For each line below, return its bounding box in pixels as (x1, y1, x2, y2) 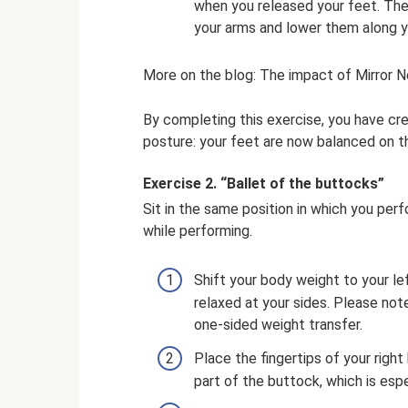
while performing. (143, 222, 252, 240)
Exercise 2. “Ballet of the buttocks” (143, 175, 384, 193)
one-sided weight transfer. (194, 315, 362, 333)
